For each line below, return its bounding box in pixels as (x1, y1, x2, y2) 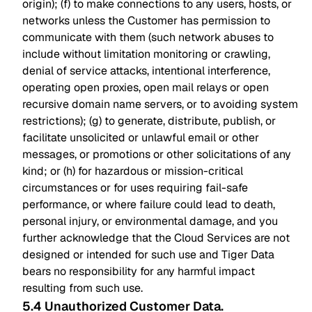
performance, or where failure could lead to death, (22, 197, 275, 212)
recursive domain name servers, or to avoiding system (22, 97, 298, 111)
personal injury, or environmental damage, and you (22, 214, 278, 228)
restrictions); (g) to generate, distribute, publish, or (22, 114, 276, 128)
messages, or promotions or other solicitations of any (22, 147, 291, 162)
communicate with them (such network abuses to (22, 30, 274, 45)
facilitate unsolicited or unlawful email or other (22, 130, 259, 145)
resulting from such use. (22, 281, 143, 295)
